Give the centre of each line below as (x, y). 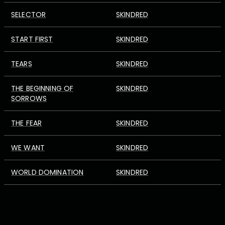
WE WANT (28, 148)
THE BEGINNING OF (42, 88)
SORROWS (29, 98)
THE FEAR (27, 123)
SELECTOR (29, 15)
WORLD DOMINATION (47, 172)
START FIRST (32, 39)
